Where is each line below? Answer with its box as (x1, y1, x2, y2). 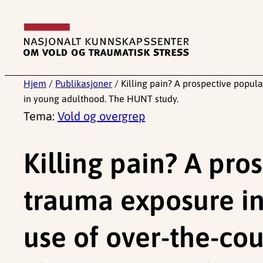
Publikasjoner (55, 78, 112, 89)
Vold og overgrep (58, 109, 145, 123)
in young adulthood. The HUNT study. (23, 93, 178, 104)
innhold (4, 46, 43, 59)
